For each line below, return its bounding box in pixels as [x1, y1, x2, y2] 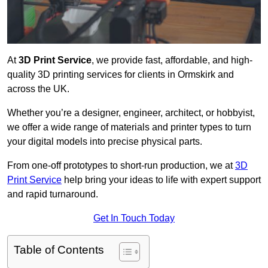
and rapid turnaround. [7, 189, 98, 200]
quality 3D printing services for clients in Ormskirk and [7, 69, 234, 80]
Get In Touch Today [93, 213, 175, 224]
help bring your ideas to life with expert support [62, 175, 261, 185]
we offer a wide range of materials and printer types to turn [7, 122, 251, 133]
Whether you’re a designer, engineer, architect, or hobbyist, [7, 108, 255, 118]
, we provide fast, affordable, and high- [92, 55, 252, 66]
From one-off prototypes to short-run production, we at [7, 160, 235, 171]
